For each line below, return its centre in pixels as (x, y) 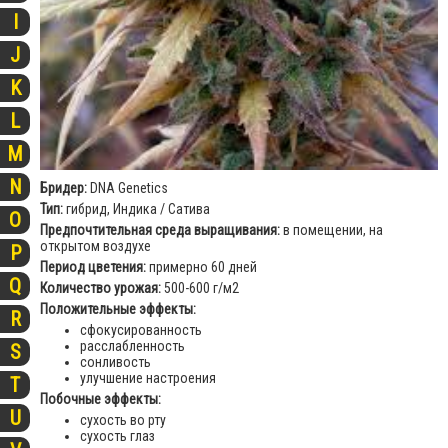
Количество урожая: (102, 287)
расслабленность (132, 345)
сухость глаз (117, 435)
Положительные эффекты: (118, 308)
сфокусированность (141, 329)
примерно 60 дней (201, 266)
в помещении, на (333, 229)
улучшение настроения (148, 377)
